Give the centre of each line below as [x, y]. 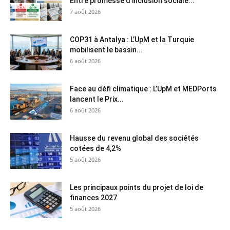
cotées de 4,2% [95, 149]
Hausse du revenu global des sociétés [134, 138]
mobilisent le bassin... [106, 50]
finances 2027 [93, 198]
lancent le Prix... [97, 99]
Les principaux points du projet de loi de [137, 188]
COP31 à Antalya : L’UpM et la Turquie [132, 40]
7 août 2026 [85, 12]
